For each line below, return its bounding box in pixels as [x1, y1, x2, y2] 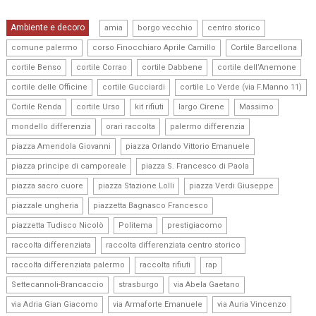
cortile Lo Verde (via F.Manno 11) [180, 83, 303, 92]
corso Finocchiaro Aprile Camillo [92, 43, 217, 53]
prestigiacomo [167, 221, 223, 231]
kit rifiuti [135, 102, 164, 112]
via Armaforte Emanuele [113, 300, 203, 310]
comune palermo [11, 43, 78, 53]
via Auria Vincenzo [217, 300, 287, 310]
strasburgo [119, 280, 159, 290]
